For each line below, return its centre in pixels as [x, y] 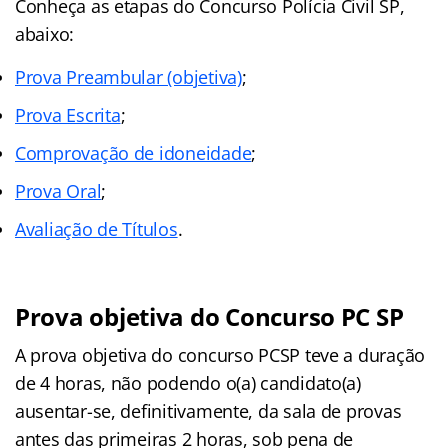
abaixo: [45, 34]
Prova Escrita [68, 115]
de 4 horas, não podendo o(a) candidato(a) [188, 383]
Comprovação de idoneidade [133, 153]
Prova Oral [58, 191]
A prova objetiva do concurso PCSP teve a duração [220, 355]
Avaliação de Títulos [96, 229]
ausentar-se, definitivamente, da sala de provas [208, 411]
